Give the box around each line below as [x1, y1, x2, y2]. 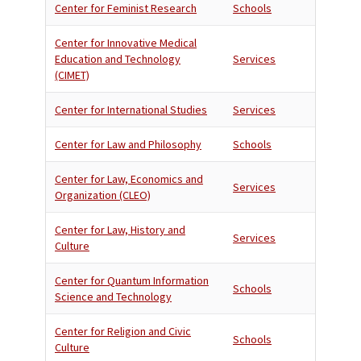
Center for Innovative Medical [55, 35, 197, 50]
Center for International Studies [55, 102, 207, 117]
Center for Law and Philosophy [55, 137, 201, 151]
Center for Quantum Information [55, 273, 209, 288]
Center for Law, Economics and [55, 172, 203, 186]
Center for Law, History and [55, 222, 185, 237]
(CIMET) [55, 68, 89, 82]
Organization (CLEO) [55, 188, 151, 202]
